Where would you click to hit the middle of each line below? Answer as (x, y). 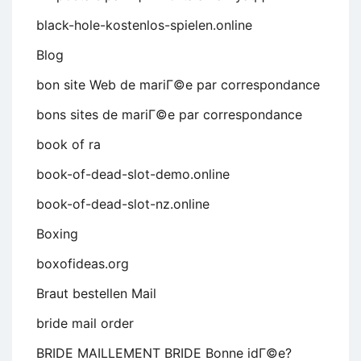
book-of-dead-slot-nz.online (123, 203)
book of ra (68, 144)
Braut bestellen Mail (96, 293)
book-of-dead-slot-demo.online (133, 174)
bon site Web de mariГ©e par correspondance (178, 84)
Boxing (57, 233)
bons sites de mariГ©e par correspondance (169, 114)
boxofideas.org (83, 263)
